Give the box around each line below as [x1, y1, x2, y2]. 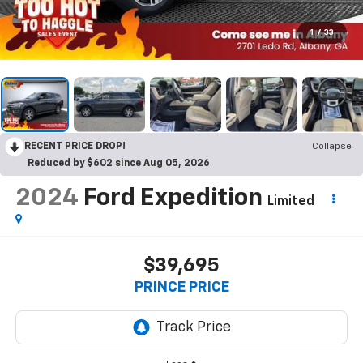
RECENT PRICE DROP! [24, 141, 126, 152]
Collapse [312, 141, 352, 152]
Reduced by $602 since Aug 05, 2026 [28, 158, 210, 169]
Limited [267, 194, 314, 208]
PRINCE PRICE [134, 280, 229, 296]
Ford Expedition [83, 186, 263, 211]
